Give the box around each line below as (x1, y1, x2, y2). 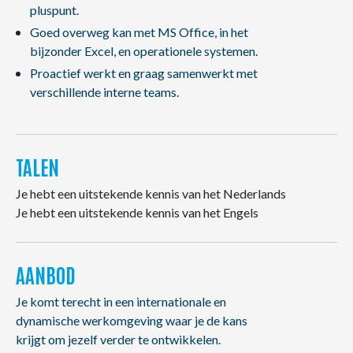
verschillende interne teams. (29, 84, 179, 99)
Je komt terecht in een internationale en (16, 294, 226, 309)
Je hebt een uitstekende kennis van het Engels (16, 205, 258, 220)
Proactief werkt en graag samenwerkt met (29, 65, 258, 80)
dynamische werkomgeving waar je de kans (16, 313, 247, 328)
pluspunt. (29, 2, 79, 17)
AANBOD (16, 261, 76, 288)
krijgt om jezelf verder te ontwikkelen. (16, 332, 221, 347)
